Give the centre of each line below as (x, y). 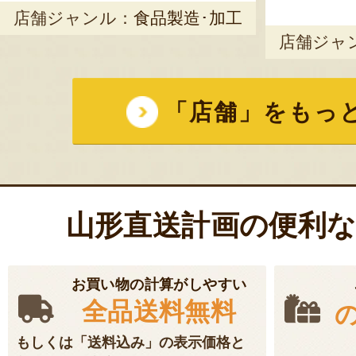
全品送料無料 (159, 311)
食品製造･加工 (188, 18)
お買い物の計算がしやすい (159, 284)
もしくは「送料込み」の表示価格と (130, 342)
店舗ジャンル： (74, 18)
